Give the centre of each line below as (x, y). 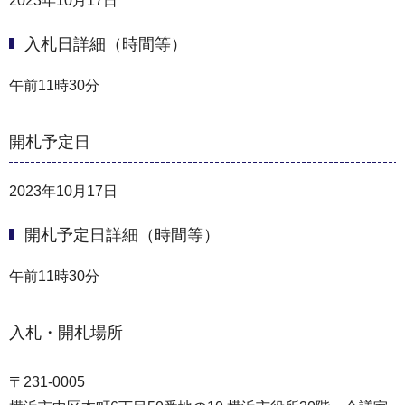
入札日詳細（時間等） (106, 45)
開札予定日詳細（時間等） (122, 235)
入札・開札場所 (66, 332)
